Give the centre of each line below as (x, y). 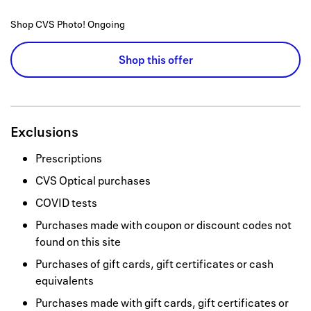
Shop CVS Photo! (48, 24)
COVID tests (66, 203)
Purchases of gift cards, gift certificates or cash (154, 264)
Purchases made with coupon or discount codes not (163, 225)
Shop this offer (155, 60)
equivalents (65, 281)
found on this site (78, 242)
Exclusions (44, 132)
